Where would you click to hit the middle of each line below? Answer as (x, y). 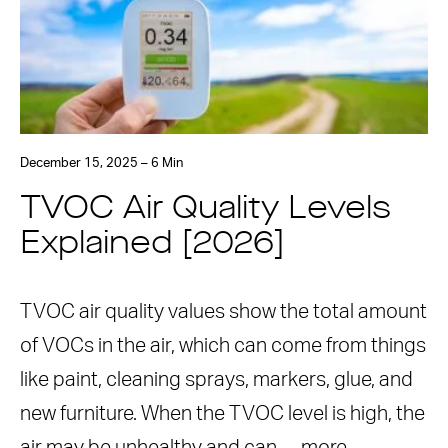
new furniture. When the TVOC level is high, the (222, 414)
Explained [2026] (152, 245)
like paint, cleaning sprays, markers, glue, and (216, 380)
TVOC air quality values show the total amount (223, 312)
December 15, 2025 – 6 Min (101, 163)
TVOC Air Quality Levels (205, 210)
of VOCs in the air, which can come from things (223, 346)
